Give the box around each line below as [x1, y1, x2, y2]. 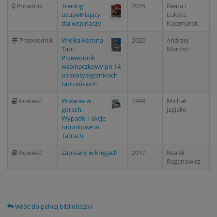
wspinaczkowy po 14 [62, 62, 121, 71]
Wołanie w [62, 96, 91, 105]
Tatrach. [62, 131, 85, 140]
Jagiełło [167, 105, 186, 114]
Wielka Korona [62, 36, 103, 45]
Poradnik [15, 1, 43, 10]
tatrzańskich [62, 79, 97, 88]
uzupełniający [62, 10, 101, 19]
